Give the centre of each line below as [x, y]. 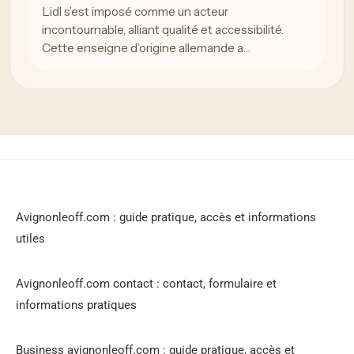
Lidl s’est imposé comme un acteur [135, 12]
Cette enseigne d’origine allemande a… [146, 48]
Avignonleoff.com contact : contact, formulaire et [146, 284]
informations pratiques [76, 305]
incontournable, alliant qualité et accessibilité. [163, 30]
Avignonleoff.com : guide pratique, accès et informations [166, 218]
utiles [30, 239]
